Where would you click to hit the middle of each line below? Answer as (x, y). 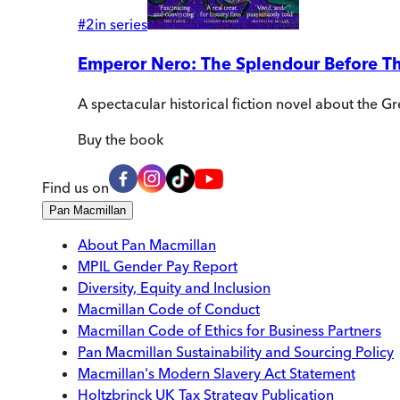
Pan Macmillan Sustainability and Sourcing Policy (236, 352)
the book (133, 140)
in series (121, 24)
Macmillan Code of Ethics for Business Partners (229, 331)
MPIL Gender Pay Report (158, 267)
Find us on (75, 188)
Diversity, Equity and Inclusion (174, 288)
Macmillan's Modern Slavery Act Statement (217, 374)
